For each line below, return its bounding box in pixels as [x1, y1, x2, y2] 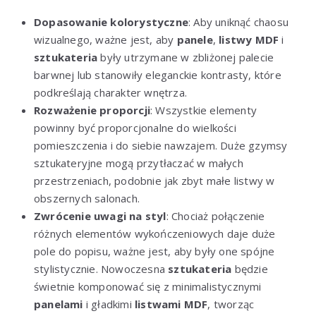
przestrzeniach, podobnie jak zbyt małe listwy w [34, 173, 275, 188]
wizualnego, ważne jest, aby [34, 32, 177, 47]
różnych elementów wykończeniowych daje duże [34, 226, 276, 241]
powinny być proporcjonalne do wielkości [34, 120, 236, 135]
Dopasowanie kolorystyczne [34, 14, 188, 29]
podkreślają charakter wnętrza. [34, 85, 187, 99]
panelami [34, 296, 83, 311]
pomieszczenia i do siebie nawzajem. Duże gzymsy [34, 138, 288, 152]
